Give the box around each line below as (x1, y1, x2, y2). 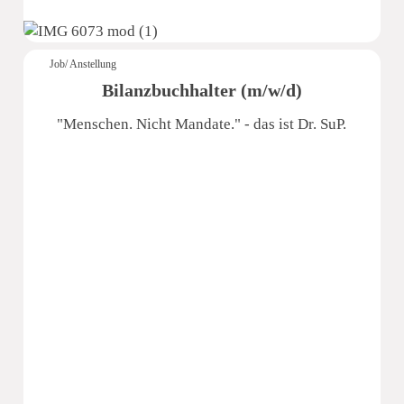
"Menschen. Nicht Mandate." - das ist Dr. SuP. (57, 115, 347, 133)
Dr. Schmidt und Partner (150, 326, 254, 339)
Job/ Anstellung (50, 58, 117, 71)
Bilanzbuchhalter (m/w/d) (101, 80, 302, 101)
